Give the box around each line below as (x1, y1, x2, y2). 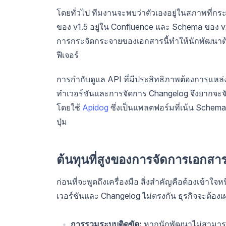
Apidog (82, 102, 108, 113)
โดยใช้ (56, 102, 82, 113)
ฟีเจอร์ (56, 50, 79, 61)
